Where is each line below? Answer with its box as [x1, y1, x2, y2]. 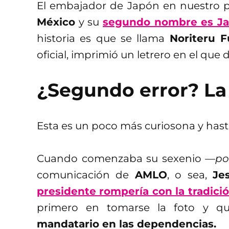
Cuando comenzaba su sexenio [37, 152, 205, 165]
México [37, 15, 75, 28]
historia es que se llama [37, 32, 170, 44]
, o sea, [167, 168, 213, 181]
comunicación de [37, 168, 135, 181]
